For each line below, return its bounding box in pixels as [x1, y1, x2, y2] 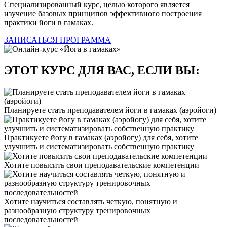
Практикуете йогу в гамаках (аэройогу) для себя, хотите [4, 133, 198, 142]
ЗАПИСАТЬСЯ [4, 35, 60, 44]
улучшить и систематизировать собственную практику [4, 142, 194, 151]
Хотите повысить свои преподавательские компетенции [4, 160, 199, 169]
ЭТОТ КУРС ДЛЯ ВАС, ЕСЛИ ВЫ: [4, 63, 200, 77]
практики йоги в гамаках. [4, 18, 93, 27]
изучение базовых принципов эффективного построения [4, 9, 202, 18]
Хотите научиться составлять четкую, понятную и [4, 197, 177, 206]
